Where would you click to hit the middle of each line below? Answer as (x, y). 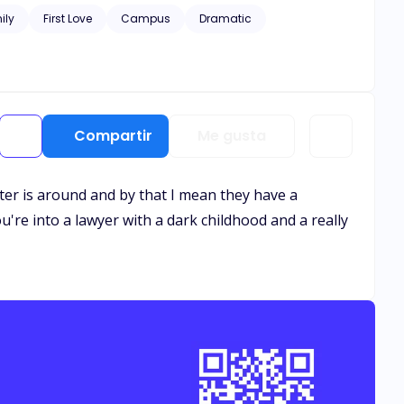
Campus (146, 18)
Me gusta (232, 136)
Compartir (113, 136)
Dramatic (225, 18)
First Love (68, 18)
